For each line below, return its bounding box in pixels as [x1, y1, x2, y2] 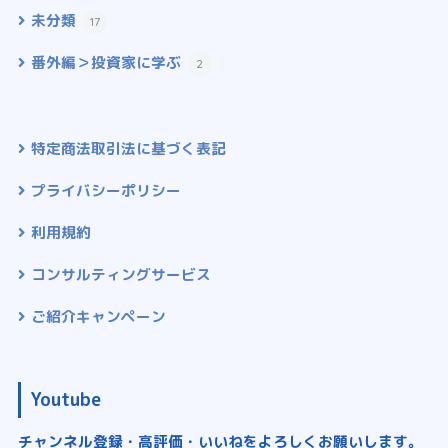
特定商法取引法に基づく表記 [30, 138, 226, 160]
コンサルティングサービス [30, 264, 211, 286]
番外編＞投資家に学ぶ [30, 52, 185, 73]
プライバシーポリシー [30, 180, 181, 202]
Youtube [30, 387, 101, 413]
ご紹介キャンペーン [30, 306, 166, 328]
